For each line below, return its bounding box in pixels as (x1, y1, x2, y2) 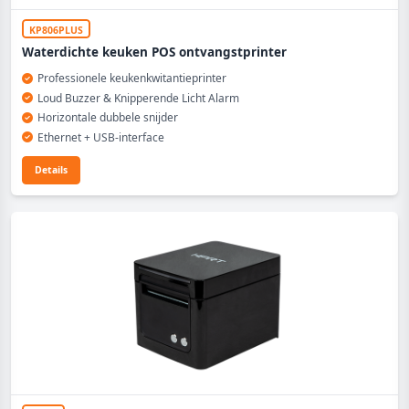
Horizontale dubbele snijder (37, 110, 178, 125)
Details (35, 163, 68, 176)
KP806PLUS (29, 23, 83, 36)
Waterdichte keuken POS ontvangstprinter (22, 44, 287, 60)
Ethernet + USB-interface (37, 129, 164, 145)
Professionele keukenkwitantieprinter (37, 70, 226, 86)
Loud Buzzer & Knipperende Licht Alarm (37, 89, 239, 106)
